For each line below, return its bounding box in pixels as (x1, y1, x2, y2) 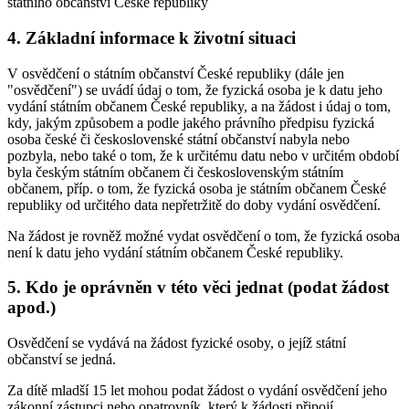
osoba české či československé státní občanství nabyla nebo (7, 131, 350, 147)
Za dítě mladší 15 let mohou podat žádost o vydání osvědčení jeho (7, 383, 387, 399)
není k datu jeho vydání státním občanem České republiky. (7, 244, 343, 260)
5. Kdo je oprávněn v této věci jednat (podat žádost (7, 278, 389, 298)
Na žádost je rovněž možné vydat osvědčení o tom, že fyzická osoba (7, 227, 400, 244)
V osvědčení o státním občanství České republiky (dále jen (7, 65, 344, 81)
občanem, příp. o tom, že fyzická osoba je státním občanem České (7, 180, 386, 196)
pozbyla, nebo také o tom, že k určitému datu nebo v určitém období (7, 147, 399, 163)
